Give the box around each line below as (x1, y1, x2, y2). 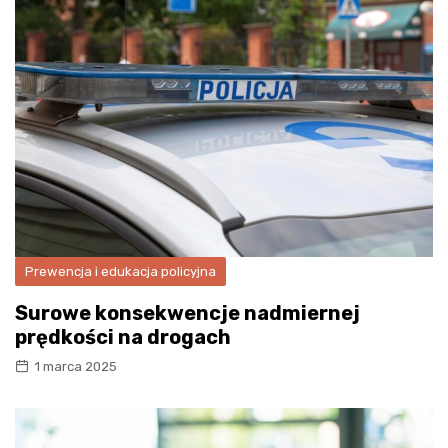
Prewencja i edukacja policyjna (25, 263, 216, 279)
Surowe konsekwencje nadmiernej (15, 300, 360, 325)
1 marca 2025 (34, 358, 117, 374)
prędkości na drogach (15, 324, 231, 349)
